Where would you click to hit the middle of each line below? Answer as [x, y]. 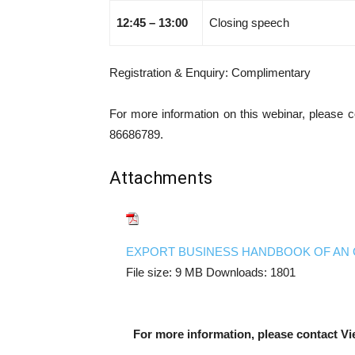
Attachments [161, 178]
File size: [149, 272]
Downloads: [237, 272]
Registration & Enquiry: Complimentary [210, 73]
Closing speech [249, 23]
